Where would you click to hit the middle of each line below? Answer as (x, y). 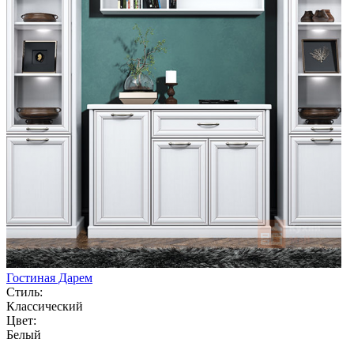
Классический (45, 306)
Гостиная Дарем (49, 277)
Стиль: (24, 292)
